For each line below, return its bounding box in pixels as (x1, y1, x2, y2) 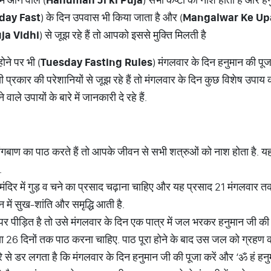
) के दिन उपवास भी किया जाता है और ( (41, 10, 183, 24)
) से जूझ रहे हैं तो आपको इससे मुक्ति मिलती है (39, 28, 206, 42)
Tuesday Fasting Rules (41, 55, 152, 69)
